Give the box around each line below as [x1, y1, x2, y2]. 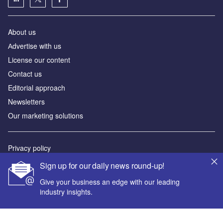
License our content [8, 54, 70, 65]
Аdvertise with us [8, 40, 61, 51]
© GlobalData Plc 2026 [8, 211, 80, 221]
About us [8, 26, 36, 37]
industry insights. [40, 187, 93, 197]
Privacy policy [8, 142, 51, 153]
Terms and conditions [8, 156, 76, 167]
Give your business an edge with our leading [40, 177, 180, 187]
